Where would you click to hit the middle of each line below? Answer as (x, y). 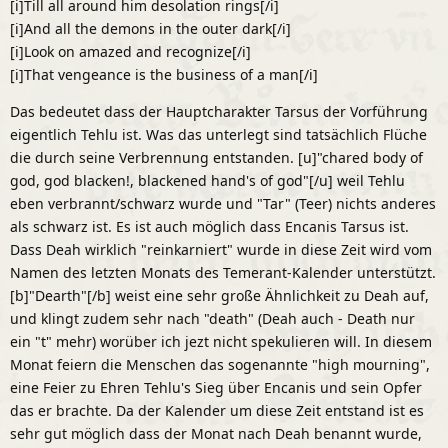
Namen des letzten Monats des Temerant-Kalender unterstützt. (223, 272)
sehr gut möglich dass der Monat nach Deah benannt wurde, (216, 433)
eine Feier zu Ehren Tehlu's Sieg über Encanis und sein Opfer (216, 387)
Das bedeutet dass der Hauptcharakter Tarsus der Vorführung (219, 111)
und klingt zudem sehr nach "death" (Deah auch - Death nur (212, 318)
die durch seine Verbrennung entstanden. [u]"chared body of (216, 157)
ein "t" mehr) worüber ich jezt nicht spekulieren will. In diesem (221, 341)
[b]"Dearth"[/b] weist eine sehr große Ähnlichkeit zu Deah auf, (219, 295)
